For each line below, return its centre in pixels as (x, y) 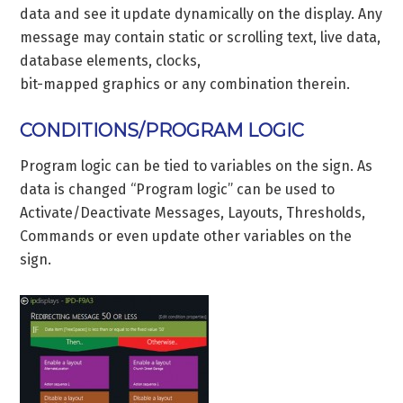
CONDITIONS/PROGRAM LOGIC (162, 130)
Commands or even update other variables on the (186, 236)
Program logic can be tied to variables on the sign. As (197, 166)
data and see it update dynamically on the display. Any (201, 13)
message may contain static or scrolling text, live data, (201, 37)
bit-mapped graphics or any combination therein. (185, 84)
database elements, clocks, (111, 60)
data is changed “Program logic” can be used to (178, 189)
